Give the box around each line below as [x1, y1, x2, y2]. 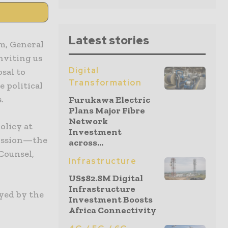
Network [69, 116, 108, 127]
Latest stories [69, 33, 149, 48]
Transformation [69, 77, 141, 88]
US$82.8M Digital [69, 173, 143, 184]
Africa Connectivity [69, 205, 156, 216]
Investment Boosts [69, 194, 153, 205]
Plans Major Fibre [69, 105, 145, 116]
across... [69, 137, 103, 148]
